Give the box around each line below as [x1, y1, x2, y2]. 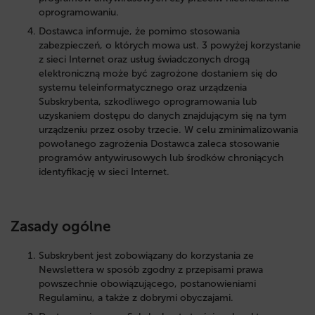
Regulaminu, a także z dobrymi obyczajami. [39, 291, 233, 304]
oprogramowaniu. [39, 6, 122, 19]
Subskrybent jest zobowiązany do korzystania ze [39, 249, 254, 262]
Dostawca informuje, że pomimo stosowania [39, 25, 240, 38]
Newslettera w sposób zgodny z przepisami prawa [39, 263, 263, 276]
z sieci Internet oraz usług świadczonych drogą [39, 53, 250, 66]
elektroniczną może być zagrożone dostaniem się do [39, 67, 278, 80]
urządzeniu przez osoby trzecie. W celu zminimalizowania [39, 124, 298, 136]
